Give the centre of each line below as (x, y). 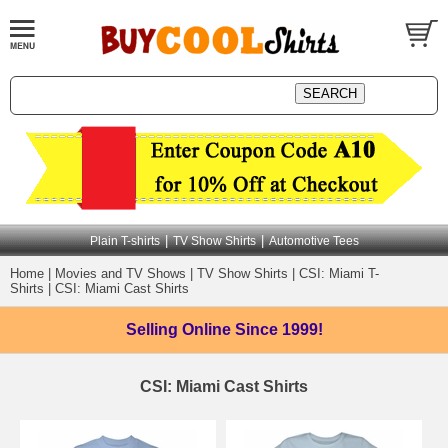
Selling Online (180, 329)
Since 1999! (278, 329)
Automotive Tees (313, 241)
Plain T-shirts (124, 241)
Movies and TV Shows (120, 273)
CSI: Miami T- (339, 273)
